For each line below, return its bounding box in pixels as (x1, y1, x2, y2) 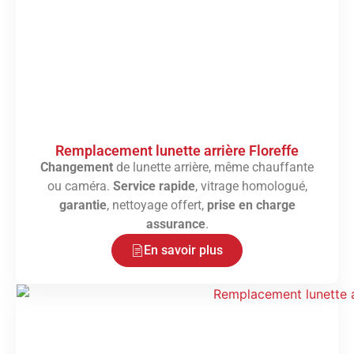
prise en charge (206, 198, 296, 213)
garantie (58, 198, 107, 213)
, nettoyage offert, (106, 198, 207, 213)
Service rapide (112, 179, 195, 194)
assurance (145, 217, 205, 232)
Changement (40, 160, 113, 175)
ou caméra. (47, 179, 113, 194)
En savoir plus (144, 243, 223, 258)
